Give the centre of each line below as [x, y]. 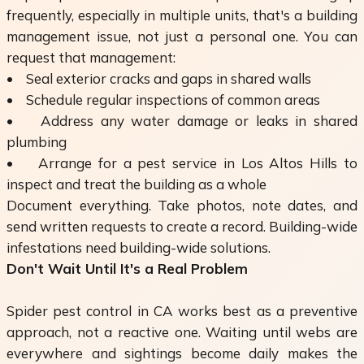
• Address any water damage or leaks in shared [182, 121]
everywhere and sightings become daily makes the [182, 353]
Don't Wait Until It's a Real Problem [127, 269]
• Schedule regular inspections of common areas [163, 100]
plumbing [37, 142]
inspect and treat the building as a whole [136, 184]
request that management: [91, 58]
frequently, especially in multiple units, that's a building [182, 15]
